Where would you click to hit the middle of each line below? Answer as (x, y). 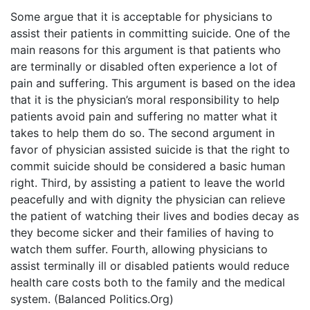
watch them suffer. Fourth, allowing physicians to (139, 249)
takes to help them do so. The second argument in (143, 133)
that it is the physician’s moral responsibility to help (145, 100)
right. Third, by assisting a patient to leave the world (148, 183)
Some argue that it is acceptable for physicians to (142, 17)
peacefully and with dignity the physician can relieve (148, 200)
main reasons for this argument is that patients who (146, 50)
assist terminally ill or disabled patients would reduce (150, 266)
